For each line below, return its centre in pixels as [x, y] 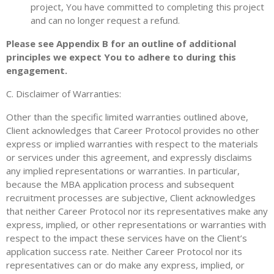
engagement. [37, 70]
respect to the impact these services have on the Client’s [127, 238]
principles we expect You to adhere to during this [121, 57]
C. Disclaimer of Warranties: [64, 94]
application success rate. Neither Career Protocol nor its [124, 251]
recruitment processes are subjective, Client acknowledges [131, 198]
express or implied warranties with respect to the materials [132, 144]
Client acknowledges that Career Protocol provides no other [133, 130]
